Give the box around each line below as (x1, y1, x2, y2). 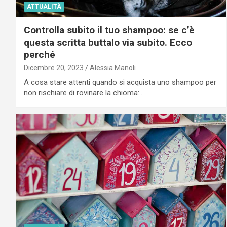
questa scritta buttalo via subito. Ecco (24, 36, 192, 48)
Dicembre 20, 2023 (24, 63, 84, 72)
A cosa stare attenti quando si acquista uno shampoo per (24, 77, 216, 87)
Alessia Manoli (90, 63, 136, 72)
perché (24, 48, 55, 60)
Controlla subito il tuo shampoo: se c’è (24, 24, 195, 36)
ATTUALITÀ (27, 3, 61, 10)
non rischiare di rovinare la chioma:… (24, 88, 144, 97)
